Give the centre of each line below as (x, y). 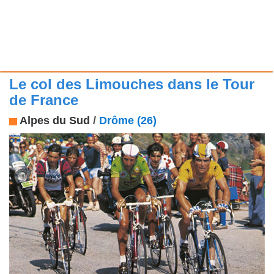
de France (44, 100)
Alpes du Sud (55, 121)
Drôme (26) (128, 121)
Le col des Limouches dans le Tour (132, 84)
